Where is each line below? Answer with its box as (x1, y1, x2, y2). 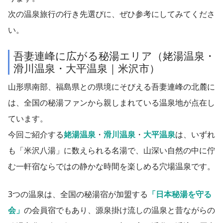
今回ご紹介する (8, 129, 64, 140)
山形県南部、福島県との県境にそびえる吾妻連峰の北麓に (8, 81, 215, 93)
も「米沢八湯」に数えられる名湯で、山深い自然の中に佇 (8, 145, 215, 156)
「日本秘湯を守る (148, 189, 212, 200)
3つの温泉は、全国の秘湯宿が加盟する (8, 189, 148, 200)
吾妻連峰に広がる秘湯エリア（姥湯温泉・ (13, 49, 215, 63)
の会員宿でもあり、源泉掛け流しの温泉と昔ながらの (24, 205, 215, 216)
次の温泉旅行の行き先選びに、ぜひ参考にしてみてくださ (8, 8, 215, 20)
